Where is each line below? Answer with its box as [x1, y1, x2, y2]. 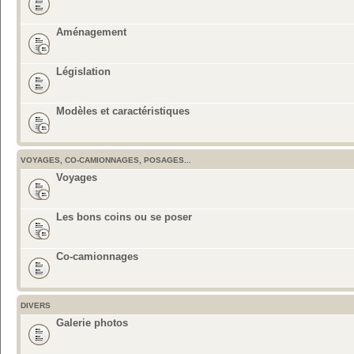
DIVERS [21, 300, 51, 310]
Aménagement [56, 25, 126, 38]
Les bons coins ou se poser [56, 210, 192, 223]
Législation [56, 65, 111, 77]
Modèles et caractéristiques [56, 104, 190, 117]
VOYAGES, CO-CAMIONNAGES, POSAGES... [21, 155, 191, 164]
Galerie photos [56, 316, 128, 329]
